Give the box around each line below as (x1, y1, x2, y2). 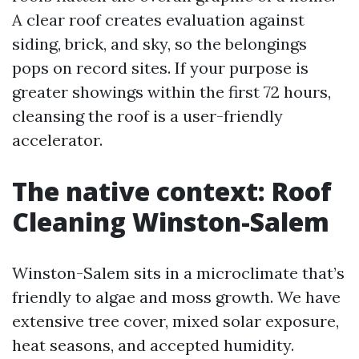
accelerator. (12, 130, 103, 150)
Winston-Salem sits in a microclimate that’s (12, 263, 345, 283)
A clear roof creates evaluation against (12, 10, 305, 30)
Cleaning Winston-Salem (12, 204, 329, 239)
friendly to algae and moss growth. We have (12, 287, 341, 307)
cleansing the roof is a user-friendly (12, 106, 283, 126)
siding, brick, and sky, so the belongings (12, 34, 307, 54)
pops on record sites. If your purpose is (12, 58, 309, 78)
